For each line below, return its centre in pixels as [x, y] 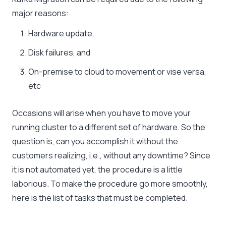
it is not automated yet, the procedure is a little [97, 170]
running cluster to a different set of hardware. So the [109, 127]
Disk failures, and [59, 53]
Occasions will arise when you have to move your [101, 113]
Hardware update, [61, 34]
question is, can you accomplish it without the [95, 142]
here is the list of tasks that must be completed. [100, 198]
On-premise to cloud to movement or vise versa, [117, 72]
